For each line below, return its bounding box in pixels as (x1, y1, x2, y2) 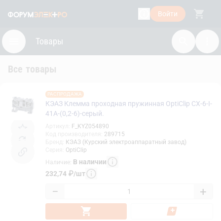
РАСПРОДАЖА (47, 91, 82, 97)
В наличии (73, 157, 107, 166)
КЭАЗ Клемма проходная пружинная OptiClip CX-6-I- (45, 100, 212, 108)
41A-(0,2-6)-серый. (45, 110, 104, 117)
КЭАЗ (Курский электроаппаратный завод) (66, 139, 186, 146)
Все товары (8, 63, 57, 75)
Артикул (45, 123, 69, 130)
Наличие (45, 158, 70, 166)
